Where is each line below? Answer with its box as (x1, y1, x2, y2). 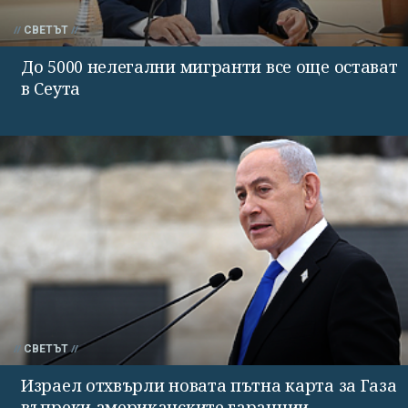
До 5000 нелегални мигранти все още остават (21, 55, 398, 77)
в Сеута (21, 76, 80, 99)
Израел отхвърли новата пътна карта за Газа (21, 373, 397, 396)
